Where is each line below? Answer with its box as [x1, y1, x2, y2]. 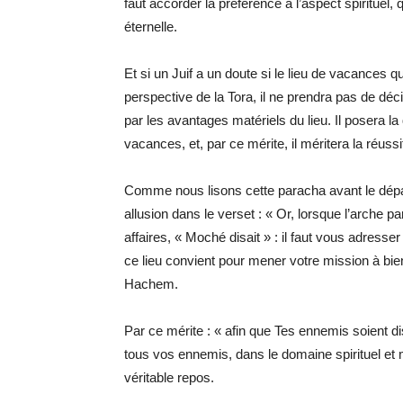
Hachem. [124, 276, 178, 291]
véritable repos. [124, 370, 214, 385]
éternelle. [124, 19, 177, 34]
